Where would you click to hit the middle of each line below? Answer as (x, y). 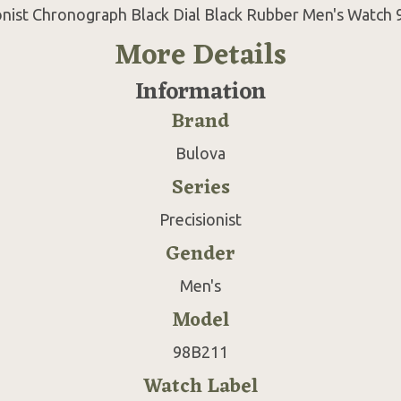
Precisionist (200, 219)
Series (200, 188)
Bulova (200, 153)
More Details (200, 55)
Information (200, 92)
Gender (200, 254)
